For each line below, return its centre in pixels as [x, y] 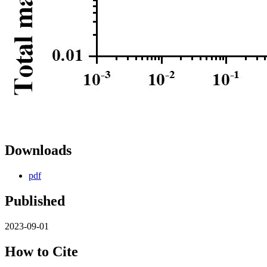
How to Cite [41, 251]
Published [35, 201]
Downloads [38, 150]
